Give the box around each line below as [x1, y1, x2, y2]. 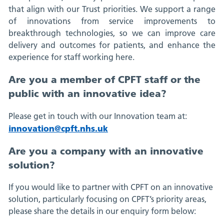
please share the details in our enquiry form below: [8, 206, 196, 216]
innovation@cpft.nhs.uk [8, 122, 108, 133]
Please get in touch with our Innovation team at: [8, 110, 187, 121]
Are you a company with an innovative [8, 144, 203, 157]
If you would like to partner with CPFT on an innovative [8, 182, 213, 192]
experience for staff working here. [8, 52, 134, 62]
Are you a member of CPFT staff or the [8, 73, 200, 86]
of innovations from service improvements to [8, 16, 216, 26]
